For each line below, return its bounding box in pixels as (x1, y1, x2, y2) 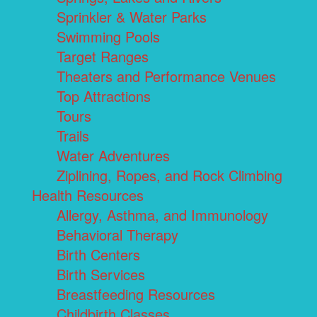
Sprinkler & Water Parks (57, 6, 207, 28)
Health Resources (32, 185, 144, 206)
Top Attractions (57, 86, 151, 107)
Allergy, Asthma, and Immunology (57, 204, 268, 226)
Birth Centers (57, 244, 140, 265)
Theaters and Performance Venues (57, 66, 276, 87)
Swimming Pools (57, 26, 160, 47)
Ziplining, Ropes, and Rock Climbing (57, 165, 282, 186)
